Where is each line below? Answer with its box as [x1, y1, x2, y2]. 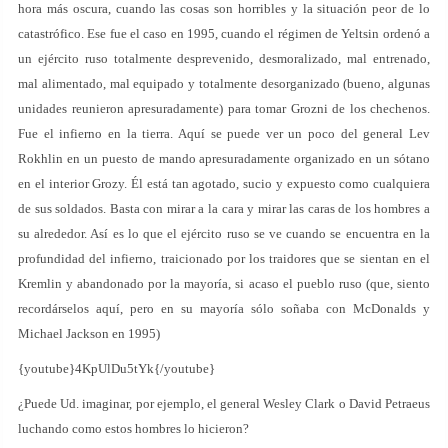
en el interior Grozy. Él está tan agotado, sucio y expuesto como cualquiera [18, 176, 430, 191]
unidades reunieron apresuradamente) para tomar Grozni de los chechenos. [18, 101, 430, 116]
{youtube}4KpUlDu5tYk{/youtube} [18, 361, 215, 376]
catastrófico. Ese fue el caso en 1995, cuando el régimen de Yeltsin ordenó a [18, 26, 430, 41]
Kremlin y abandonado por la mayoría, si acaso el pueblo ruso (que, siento [18, 276, 430, 291]
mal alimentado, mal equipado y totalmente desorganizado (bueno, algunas [18, 76, 430, 91]
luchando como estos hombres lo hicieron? [18, 421, 249, 436]
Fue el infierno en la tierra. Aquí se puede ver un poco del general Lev [18, 126, 430, 141]
